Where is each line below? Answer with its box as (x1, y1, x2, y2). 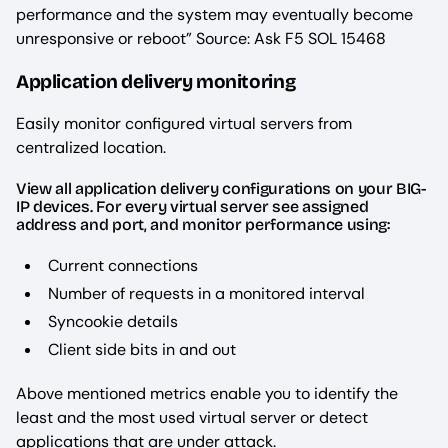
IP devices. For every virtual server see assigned (16, 196, 369, 216)
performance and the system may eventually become (16, 3, 413, 25)
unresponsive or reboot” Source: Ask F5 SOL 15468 (16, 27, 386, 49)
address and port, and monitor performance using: (16, 214, 390, 234)
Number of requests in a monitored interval (48, 282, 365, 304)
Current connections (48, 254, 198, 276)
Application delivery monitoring (16, 69, 296, 93)
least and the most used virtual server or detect (16, 406, 368, 428)
